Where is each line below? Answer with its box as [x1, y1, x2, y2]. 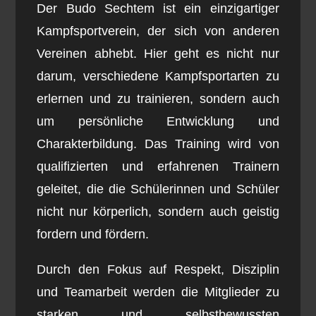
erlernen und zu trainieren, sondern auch [37, 92, 279, 107]
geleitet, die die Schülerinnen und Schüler [37, 182, 279, 197]
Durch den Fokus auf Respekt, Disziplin [37, 262, 279, 277]
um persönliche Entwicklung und [37, 114, 279, 129]
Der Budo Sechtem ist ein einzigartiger [37, 1, 279, 16]
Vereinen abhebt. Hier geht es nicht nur [37, 47, 279, 61]
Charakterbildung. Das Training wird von [37, 137, 279, 152]
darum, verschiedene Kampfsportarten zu [37, 69, 279, 84]
